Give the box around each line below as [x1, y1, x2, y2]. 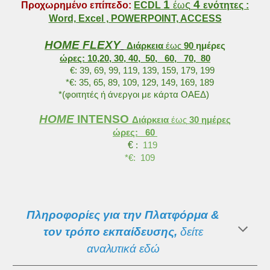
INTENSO [77, 113, 132, 125]
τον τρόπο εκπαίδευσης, [43, 225, 180, 238]
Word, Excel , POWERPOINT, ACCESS [48, 13, 222, 24]
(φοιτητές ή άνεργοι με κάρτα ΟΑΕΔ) [62, 90, 214, 99]
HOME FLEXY [45, 39, 121, 51]
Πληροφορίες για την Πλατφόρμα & [27, 209, 219, 221]
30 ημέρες [187, 115, 231, 125]
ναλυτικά [93, 242, 139, 255]
